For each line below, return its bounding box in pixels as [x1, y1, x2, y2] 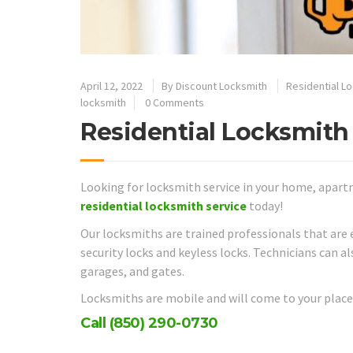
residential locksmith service [80, 198, 247, 214]
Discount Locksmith [176, 79, 267, 94]
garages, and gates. [80, 262, 184, 279]
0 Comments [145, 95, 204, 110]
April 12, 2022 [80, 79, 143, 94]
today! [247, 198, 283, 214]
